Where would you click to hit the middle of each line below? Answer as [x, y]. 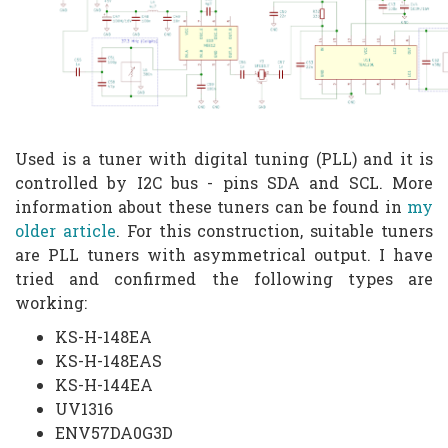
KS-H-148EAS [108, 360]
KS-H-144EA [104, 384]
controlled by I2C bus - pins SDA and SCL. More [224, 182]
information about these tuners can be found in [211, 206]
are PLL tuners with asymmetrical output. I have [224, 254]
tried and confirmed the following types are [224, 278]
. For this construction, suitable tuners [274, 230]
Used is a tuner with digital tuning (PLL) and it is [224, 158]
